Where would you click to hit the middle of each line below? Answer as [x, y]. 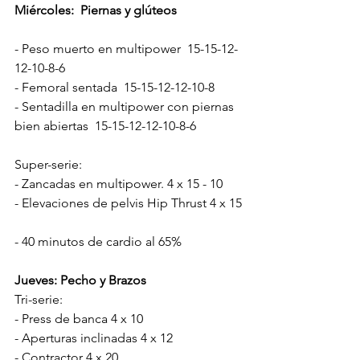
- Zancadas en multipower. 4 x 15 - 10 [119, 183]
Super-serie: [48, 164]
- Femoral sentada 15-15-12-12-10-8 [115, 87]
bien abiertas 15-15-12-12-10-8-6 [105, 125]
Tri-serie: [39, 299]
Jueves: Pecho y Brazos [80, 280]
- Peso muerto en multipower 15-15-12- [126, 48]
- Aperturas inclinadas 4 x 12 [94, 337]
